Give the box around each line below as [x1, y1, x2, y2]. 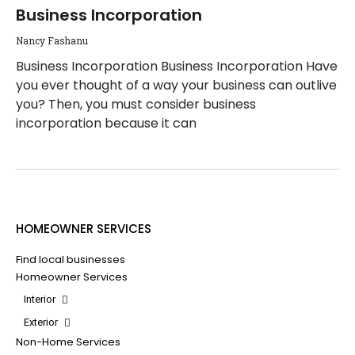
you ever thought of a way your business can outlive [16, 76, 337, 94]
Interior [24, 292, 58, 305]
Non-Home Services [16, 334, 120, 349]
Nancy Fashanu [16, 34, 88, 47]
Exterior [24, 315, 60, 328]
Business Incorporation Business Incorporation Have [16, 57, 338, 75]
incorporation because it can [16, 114, 197, 132]
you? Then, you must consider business [16, 95, 256, 113]
